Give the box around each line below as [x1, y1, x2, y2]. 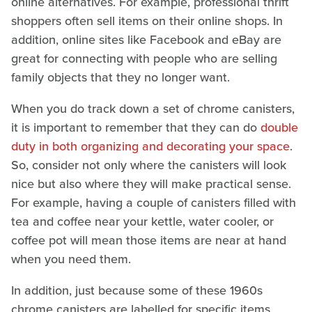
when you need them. [11, 250, 131, 269]
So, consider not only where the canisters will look [11, 156, 286, 175]
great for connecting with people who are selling [11, 49, 277, 68]
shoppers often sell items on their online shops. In [11, 12, 283, 31]
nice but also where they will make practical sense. [11, 175, 291, 194]
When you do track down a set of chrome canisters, [11, 100, 295, 118]
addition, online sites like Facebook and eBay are [11, 31, 281, 49]
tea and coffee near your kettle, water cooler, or [11, 212, 274, 231]
